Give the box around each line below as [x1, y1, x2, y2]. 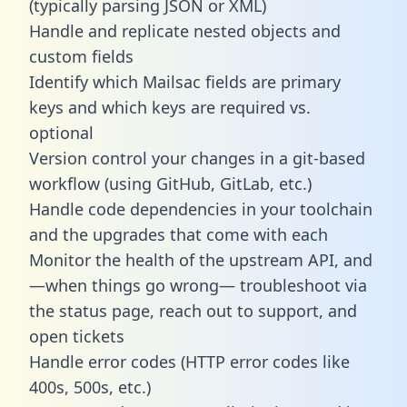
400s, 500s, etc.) [29, 375, 151, 398]
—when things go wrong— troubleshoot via [29, 273, 367, 296]
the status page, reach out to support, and [29, 299, 357, 322]
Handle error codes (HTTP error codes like [29, 350, 350, 372]
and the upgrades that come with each [29, 223, 328, 245]
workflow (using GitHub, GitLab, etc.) [29, 172, 312, 194]
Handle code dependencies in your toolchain [29, 197, 372, 220]
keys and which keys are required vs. [29, 95, 311, 118]
